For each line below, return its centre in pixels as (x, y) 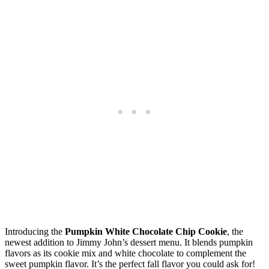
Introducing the (35, 232)
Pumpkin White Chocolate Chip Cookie (146, 232)
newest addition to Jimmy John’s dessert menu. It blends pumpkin (129, 243)
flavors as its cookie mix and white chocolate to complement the (125, 253)
